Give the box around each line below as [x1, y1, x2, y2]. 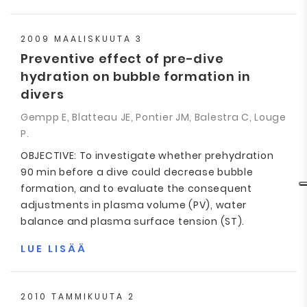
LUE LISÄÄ [21, 242, 87, 256]
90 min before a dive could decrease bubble [21, 165, 254, 179]
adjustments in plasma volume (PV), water [21, 198, 247, 212]
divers [21, 86, 64, 103]
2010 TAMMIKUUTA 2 [21, 291, 135, 302]
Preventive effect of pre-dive [21, 50, 224, 67]
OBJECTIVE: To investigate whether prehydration [21, 149, 274, 162]
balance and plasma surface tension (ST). [21, 214, 245, 228]
